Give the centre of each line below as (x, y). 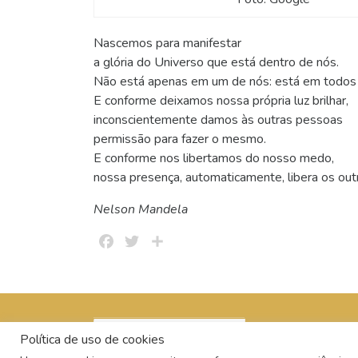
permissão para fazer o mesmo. (180, 139)
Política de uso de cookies (92, 340)
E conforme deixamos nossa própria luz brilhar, (221, 101)
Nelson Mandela (141, 210)
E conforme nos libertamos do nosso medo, (214, 159)
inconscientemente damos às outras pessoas (218, 120)
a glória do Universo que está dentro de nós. (216, 63)
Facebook (143, 242)
